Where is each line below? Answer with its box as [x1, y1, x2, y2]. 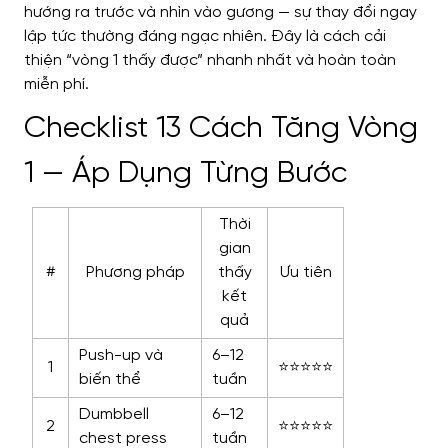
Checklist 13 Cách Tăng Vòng [24, 113, 418, 146]
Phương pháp [85, 264, 185, 282]
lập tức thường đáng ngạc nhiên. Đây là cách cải [24, 28, 386, 46]
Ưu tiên [279, 264, 332, 282]
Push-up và [79, 347, 163, 365]
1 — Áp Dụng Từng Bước [24, 158, 347, 191]
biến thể [79, 371, 141, 389]
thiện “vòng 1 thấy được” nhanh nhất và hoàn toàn [24, 52, 396, 70]
